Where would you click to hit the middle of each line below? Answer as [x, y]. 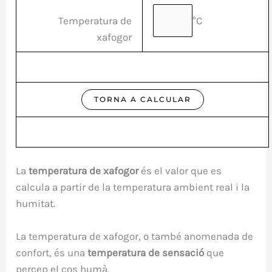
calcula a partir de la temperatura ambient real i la [133, 187]
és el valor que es [180, 171]
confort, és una [52, 253]
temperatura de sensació [146, 253]
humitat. [36, 204]
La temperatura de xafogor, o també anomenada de [135, 236]
